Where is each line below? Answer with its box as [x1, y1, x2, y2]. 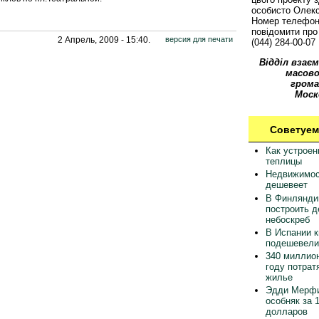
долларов [265, 306, 308, 318]
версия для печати [164, 34, 233, 43]
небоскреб [265, 214, 310, 225]
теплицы [265, 156, 302, 167]
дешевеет [265, 179, 308, 191]
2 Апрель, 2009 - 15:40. [58, 34, 150, 45]
